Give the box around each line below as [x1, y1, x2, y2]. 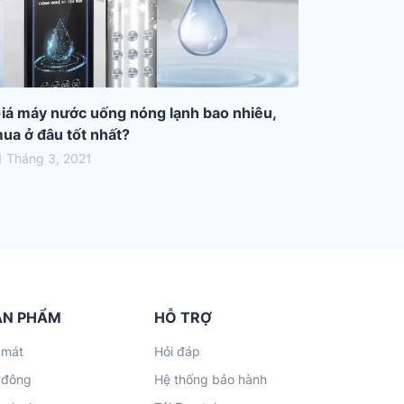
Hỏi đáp [154, 344, 200, 359]
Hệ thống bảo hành [154, 372, 267, 387]
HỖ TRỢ [154, 308, 212, 326]
